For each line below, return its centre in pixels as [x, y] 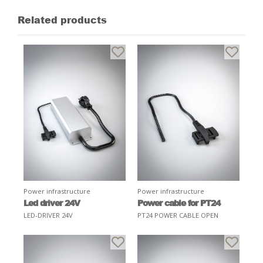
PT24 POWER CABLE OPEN [178, 215]
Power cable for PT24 [179, 202]
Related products [62, 19]
